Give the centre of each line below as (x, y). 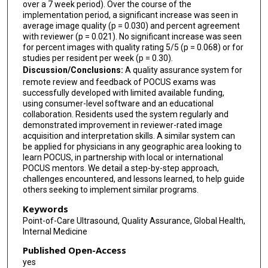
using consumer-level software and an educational (118, 104)
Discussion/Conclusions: (74, 70)
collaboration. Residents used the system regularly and (125, 115)
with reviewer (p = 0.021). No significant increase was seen (132, 37)
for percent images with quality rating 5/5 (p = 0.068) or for (133, 48)
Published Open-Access (74, 250)
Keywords (45, 208)
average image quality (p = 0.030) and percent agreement (131, 26)
